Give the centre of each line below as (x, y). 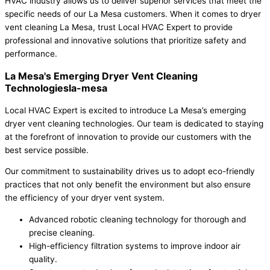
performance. (31, 53)
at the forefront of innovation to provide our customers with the (128, 137)
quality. (43, 259)
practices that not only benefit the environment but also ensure (128, 185)
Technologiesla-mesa (56, 88)
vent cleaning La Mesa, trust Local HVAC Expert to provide (119, 27)
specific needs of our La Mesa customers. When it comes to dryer (133, 14)
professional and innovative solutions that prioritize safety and (125, 40)
